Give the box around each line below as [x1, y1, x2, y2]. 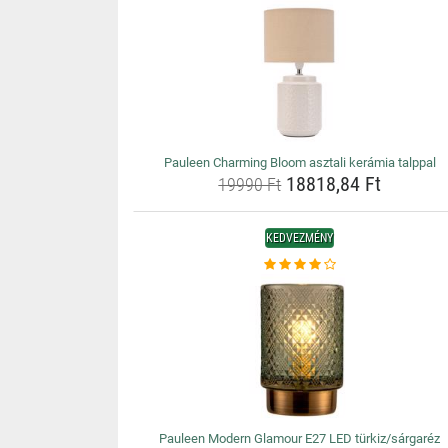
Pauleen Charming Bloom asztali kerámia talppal [163, 155, 436, 170]
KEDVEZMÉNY [266, 231, 334, 245]
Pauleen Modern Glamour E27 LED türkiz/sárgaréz [159, 431, 441, 446]
